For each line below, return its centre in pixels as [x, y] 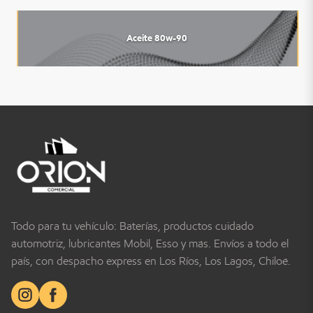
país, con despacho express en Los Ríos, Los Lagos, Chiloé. [151, 261]
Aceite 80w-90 [156, 38]
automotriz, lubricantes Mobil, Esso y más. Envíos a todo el [150, 243]
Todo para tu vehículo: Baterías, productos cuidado [132, 226]
